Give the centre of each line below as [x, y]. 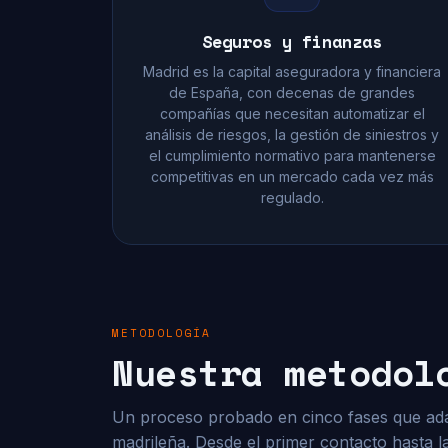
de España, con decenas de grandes [292, 92]
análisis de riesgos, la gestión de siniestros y [292, 134]
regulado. [292, 197]
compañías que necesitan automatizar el [292, 113]
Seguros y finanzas [292, 41]
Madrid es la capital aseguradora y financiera [292, 71]
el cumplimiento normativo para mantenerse [292, 155]
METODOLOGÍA [161, 333]
